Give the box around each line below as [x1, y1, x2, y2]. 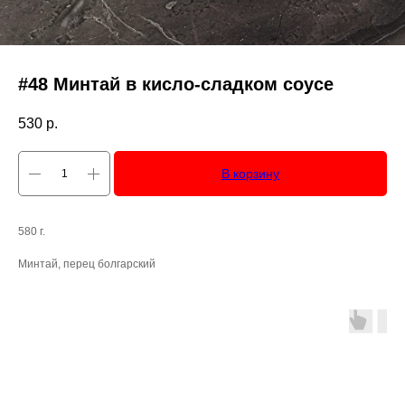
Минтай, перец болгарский [18, 258, 155, 271]
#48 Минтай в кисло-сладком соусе [18, 74, 334, 94]
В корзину [221, 166, 279, 182]
